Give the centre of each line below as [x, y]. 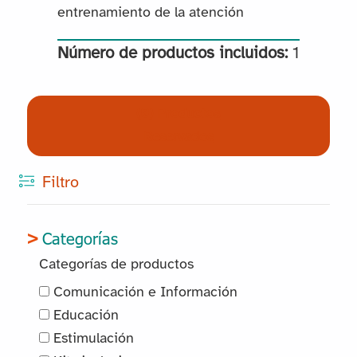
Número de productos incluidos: [172, 53]
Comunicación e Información [144, 293]
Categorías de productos [117, 265]
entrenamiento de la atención [150, 13]
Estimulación [92, 339]
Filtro [60, 182]
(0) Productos [178, 114]
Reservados [178, 137]
